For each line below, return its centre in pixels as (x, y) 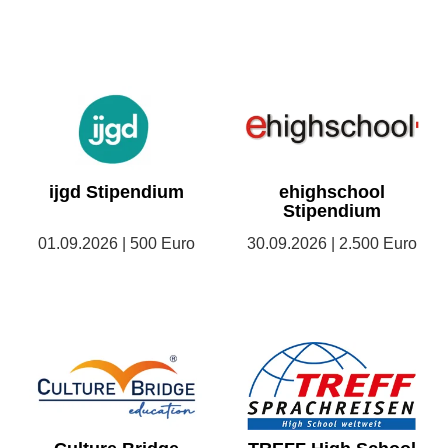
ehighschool (331, 192)
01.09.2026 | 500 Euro (116, 244)
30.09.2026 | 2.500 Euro (331, 244)
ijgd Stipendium (116, 192)
